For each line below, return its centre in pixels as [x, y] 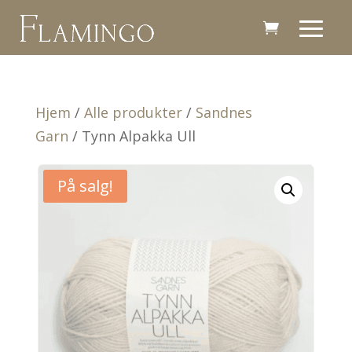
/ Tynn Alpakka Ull [132, 136]
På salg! [85, 185]
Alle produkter [133, 112]
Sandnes [224, 112]
